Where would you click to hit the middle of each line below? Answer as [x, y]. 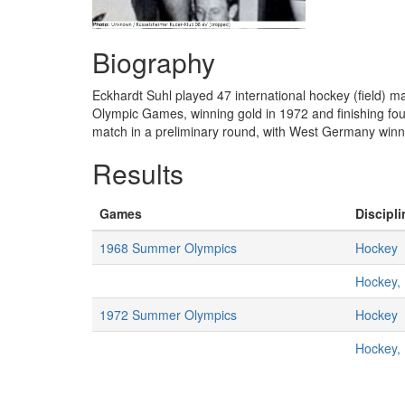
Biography [154, 62]
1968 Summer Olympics [168, 248]
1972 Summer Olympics [168, 315]
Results [138, 173]
